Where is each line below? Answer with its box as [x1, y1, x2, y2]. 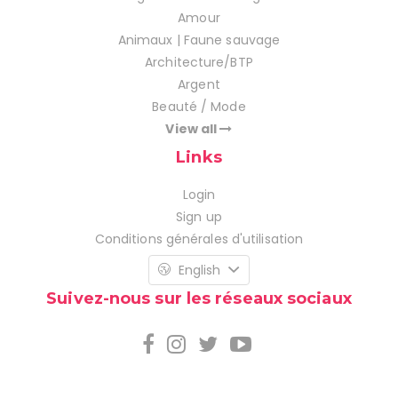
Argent [178, 75, 220, 93]
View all [165, 119, 220, 138]
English [174, 260, 225, 279]
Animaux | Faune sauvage [117, 30, 281, 49]
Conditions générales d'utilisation [94, 229, 304, 248]
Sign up [176, 207, 222, 226]
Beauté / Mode [152, 97, 246, 115]
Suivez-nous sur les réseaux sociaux [46, 288, 352, 308]
